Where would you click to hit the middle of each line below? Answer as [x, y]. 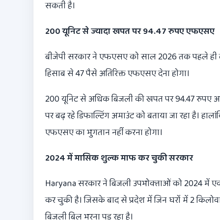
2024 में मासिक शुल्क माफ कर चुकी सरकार [119, 158]
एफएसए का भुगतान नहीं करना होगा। [104, 133]
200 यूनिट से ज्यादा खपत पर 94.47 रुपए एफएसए [130, 32]
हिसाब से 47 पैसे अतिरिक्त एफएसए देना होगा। [117, 74]
